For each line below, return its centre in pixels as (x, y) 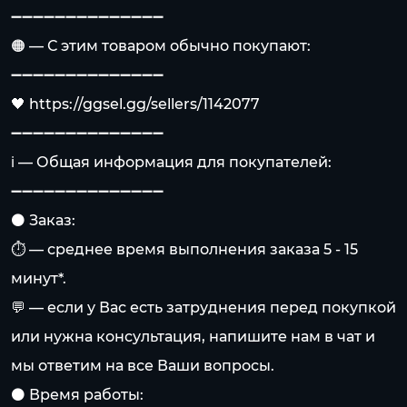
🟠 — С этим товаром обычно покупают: (161, 46)
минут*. (39, 278)
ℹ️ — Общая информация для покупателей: (171, 162)
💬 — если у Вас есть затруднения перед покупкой (203, 308)
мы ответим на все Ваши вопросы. (143, 366)
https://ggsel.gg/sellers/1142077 (144, 104)
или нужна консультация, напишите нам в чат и (193, 337)
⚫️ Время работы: (77, 395)
